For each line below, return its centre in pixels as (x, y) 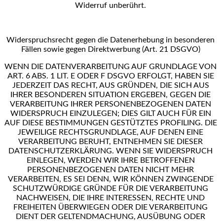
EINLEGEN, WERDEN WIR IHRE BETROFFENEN (110, 161)
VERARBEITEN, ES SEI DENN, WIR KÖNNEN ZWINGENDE (110, 179)
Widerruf (92, 6)
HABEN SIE (194, 76)
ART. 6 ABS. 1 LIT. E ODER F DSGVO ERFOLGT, (91, 76)
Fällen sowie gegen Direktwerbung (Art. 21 (95, 50)
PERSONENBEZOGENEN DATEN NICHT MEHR (110, 170)
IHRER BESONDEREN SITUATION (71, 95)
